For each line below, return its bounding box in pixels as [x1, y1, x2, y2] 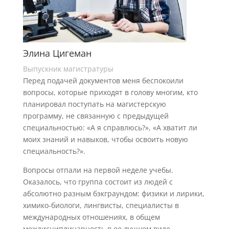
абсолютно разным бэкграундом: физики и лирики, [22, 188, 204, 198]
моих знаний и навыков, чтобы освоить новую [22, 134, 188, 144]
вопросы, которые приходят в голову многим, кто [22, 87, 198, 97]
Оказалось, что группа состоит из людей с [22, 176, 173, 187]
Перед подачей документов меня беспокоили [22, 75, 184, 85]
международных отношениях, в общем [22, 212, 160, 222]
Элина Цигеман [22, 47, 91, 59]
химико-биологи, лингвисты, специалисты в [22, 200, 179, 210]
